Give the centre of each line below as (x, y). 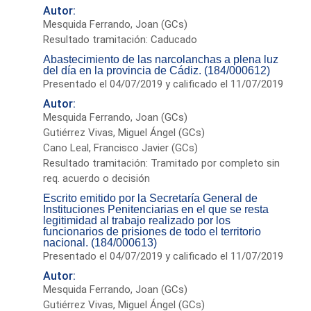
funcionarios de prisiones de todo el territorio (152, 231)
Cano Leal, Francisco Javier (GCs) (121, 148)
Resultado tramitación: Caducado (120, 39)
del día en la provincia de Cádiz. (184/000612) (157, 70)
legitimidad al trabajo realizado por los (137, 220)
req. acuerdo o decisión (97, 178)
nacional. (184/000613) (100, 242)
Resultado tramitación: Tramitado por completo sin (162, 163)
